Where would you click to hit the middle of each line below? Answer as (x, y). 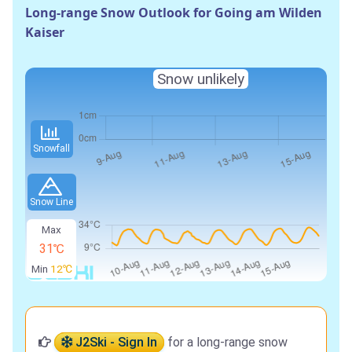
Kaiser (45, 32)
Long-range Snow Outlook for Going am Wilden (174, 12)
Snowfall (52, 148)
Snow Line (52, 202)
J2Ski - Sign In (115, 343)
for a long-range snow (226, 343)
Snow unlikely (201, 79)
